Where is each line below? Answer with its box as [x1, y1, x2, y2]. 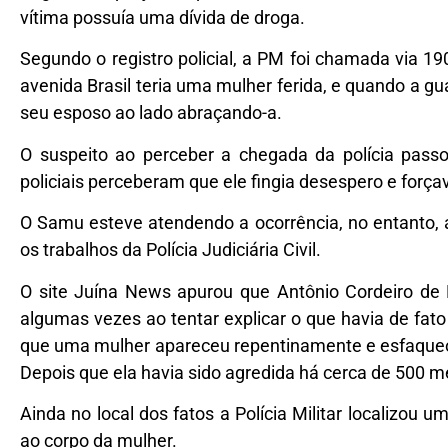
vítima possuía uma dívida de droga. [20, 7, 305, 29]
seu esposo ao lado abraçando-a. [20, 102, 282, 124]
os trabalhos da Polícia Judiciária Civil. [20, 239, 321, 261]
